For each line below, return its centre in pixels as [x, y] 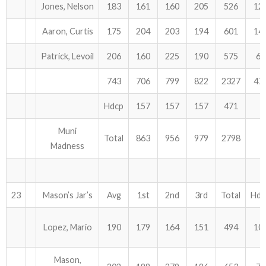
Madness [67, 146]
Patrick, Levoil [67, 56]
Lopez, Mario [67, 227]
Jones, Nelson [67, 6]
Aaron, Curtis [67, 31]
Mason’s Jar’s [67, 195]
